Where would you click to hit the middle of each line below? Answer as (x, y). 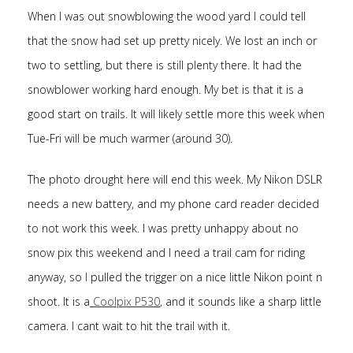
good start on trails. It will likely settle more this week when (176, 114)
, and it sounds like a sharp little (241, 301)
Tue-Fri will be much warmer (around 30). (130, 138)
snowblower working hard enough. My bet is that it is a (165, 89)
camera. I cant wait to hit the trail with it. (129, 326)
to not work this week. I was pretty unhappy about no (163, 228)
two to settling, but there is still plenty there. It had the (165, 65)
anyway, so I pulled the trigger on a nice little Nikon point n (175, 277)
